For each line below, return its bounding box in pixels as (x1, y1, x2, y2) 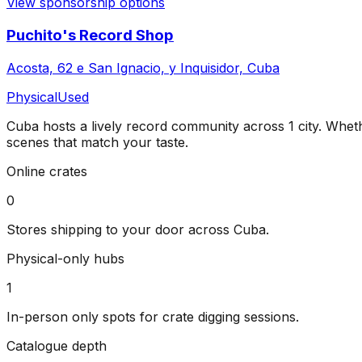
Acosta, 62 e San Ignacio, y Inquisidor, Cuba (6, 59, 280, 76)
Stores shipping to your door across (6, 221, 234, 238)
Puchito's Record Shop (6, 25, 174, 44)
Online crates (6, 162, 87, 179)
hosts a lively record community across (39, 117, 288, 134)
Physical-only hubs (6, 250, 124, 267)
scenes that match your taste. (6, 133, 188, 150)
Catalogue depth (6, 337, 107, 354)
